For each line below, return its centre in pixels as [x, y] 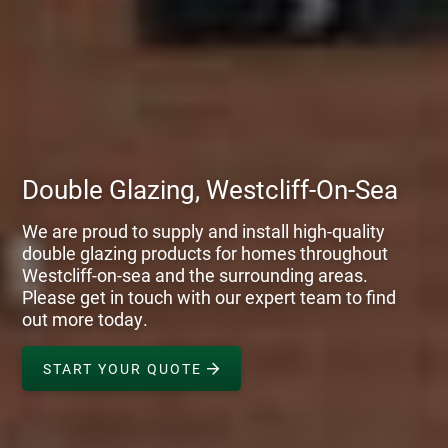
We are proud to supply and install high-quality [204, 230]
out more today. [85, 318]
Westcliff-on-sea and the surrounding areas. [195, 274]
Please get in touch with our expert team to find [209, 296]
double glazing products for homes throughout [205, 252]
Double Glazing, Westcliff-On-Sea [210, 188]
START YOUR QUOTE [124, 368]
